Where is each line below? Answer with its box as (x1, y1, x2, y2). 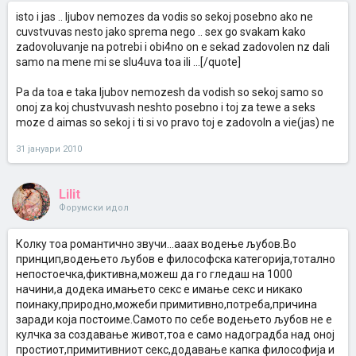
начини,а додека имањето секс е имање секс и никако (16, 283, 303, 296)
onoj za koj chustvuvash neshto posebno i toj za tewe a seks (16, 101, 315, 114)
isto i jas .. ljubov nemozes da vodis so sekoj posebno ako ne (16, 10, 313, 23)
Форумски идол (59, 203, 129, 213)
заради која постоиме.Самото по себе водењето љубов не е (16, 313, 332, 326)
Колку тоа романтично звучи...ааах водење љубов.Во (16, 238, 296, 250)
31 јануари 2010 (16, 144, 82, 154)
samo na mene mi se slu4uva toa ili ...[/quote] (16, 56, 241, 68)
